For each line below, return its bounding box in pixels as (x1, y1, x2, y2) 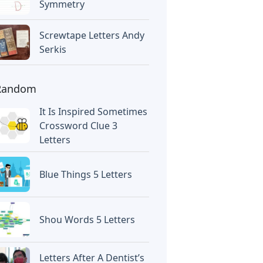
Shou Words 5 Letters (39, 213, 136, 226)
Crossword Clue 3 (39, 119, 118, 132)
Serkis (39, 43, 67, 56)
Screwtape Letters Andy (39, 29, 145, 42)
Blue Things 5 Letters (39, 168, 133, 181)
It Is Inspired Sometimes (39, 105, 148, 118)
